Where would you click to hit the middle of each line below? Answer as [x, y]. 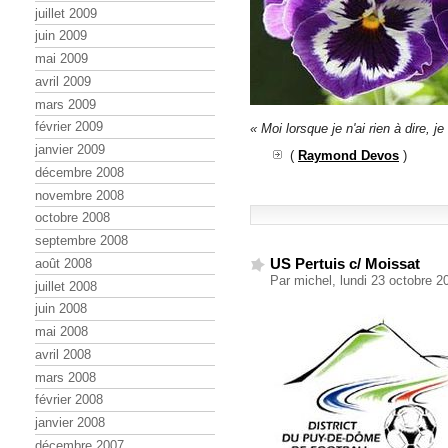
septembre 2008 [81, 241]
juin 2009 [61, 36]
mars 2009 [65, 104]
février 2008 [69, 400]
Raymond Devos [348, 156]
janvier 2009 [70, 150]
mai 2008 [61, 332]
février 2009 [69, 127]
